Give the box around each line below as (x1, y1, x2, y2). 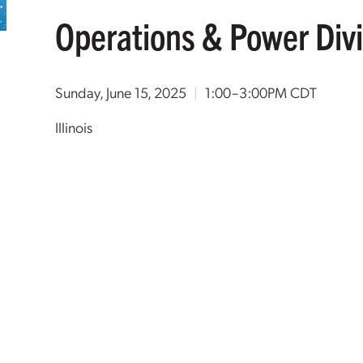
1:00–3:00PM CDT (205, 83, 318, 101)
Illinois (55, 117, 93, 136)
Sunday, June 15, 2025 (55, 83, 187, 101)
